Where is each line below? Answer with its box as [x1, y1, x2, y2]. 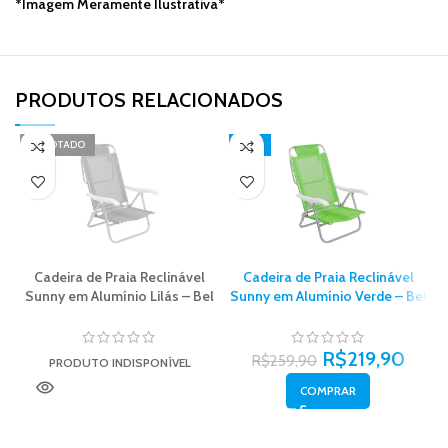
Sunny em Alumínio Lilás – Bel [25, 287, 214, 306]
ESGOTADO [30, 138, 86, 152]
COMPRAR [300, 383, 357, 399]
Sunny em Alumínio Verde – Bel [229, 287, 427, 306]
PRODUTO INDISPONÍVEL [48, 355, 191, 371]
